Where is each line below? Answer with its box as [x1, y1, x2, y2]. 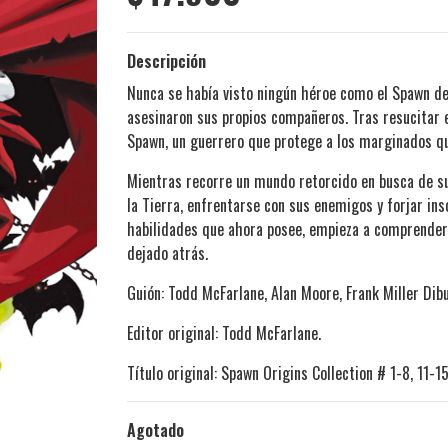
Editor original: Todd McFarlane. [127, 321, 321, 346]
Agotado [127, 418, 184, 443]
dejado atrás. [127, 241, 208, 266]
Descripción [127, 49, 206, 74]
